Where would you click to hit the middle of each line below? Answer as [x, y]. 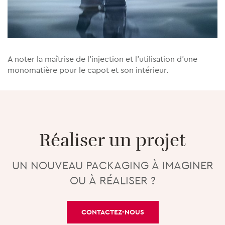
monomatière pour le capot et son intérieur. [88, 70]
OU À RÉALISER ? [113, 180]
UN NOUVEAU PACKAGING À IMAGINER [113, 165]
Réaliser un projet [113, 140]
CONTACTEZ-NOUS [113, 212]
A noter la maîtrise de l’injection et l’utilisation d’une [102, 59]
